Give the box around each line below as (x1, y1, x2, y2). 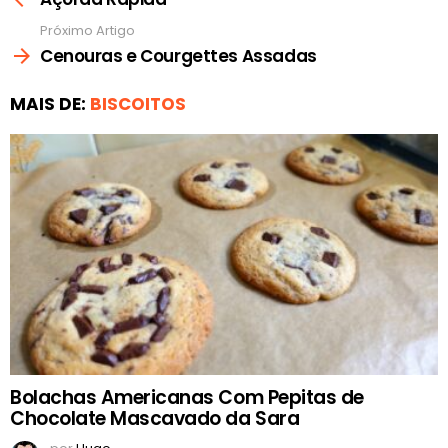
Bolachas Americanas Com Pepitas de (10, 383, 364, 411)
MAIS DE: (10, 91, 90, 116)
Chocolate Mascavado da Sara (10, 404, 300, 432)
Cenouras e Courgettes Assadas (40, 43, 317, 68)
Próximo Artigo (40, 21, 135, 41)
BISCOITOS (90, 91, 186, 116)
